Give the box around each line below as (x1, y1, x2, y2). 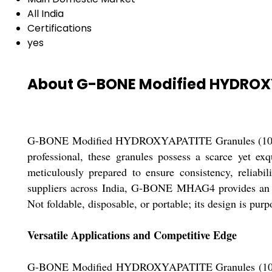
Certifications (27, 21, 92, 36)
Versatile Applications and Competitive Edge (27, 227, 237, 243)
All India (27, 7, 64, 21)
